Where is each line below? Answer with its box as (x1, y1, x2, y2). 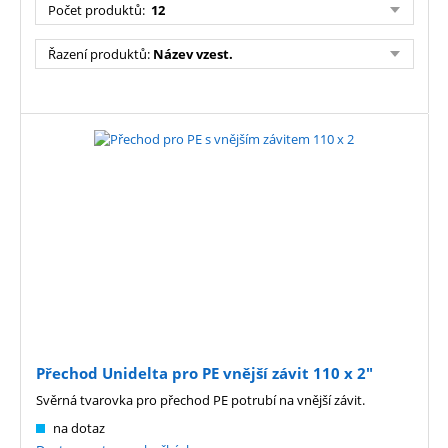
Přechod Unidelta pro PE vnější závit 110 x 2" (36, 363, 373, 384)
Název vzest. (153, 45, 233, 64)
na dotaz (53, 419, 105, 438)
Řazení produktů (48, 45, 147, 64)
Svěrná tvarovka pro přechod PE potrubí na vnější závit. (36, 391, 365, 410)
